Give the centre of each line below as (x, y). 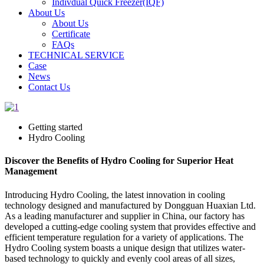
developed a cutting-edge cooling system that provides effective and (130, 226)
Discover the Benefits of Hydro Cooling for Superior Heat (119, 161)
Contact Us (49, 87)
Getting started (55, 127)
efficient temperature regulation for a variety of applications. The (124, 237)
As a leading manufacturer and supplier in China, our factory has (125, 216)
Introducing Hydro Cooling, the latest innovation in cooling (115, 194)
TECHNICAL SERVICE (76, 55)
